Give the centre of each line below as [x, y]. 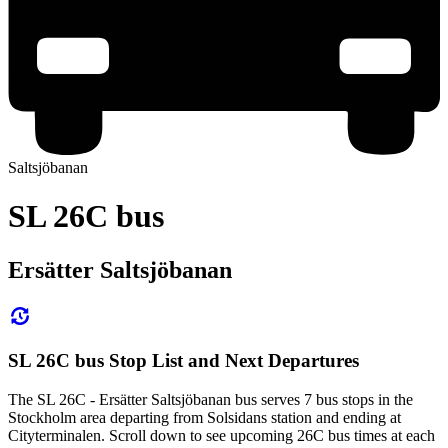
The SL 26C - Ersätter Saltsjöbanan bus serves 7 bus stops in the [210, 400]
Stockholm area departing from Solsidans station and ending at [204, 418]
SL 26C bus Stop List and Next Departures [183, 361]
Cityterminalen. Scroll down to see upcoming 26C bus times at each [221, 436]
